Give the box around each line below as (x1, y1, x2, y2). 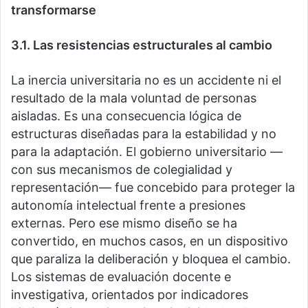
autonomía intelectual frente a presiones (11, 198, 245, 213)
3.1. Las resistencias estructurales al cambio (11, 38, 272, 53)
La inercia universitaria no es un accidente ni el (11, 73, 281, 88)
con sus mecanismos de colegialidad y (11, 162, 232, 177)
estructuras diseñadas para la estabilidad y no (11, 126, 276, 142)
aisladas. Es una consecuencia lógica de (11, 109, 241, 124)
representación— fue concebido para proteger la (11, 180, 295, 195)
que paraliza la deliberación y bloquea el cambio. (11, 252, 291, 267)
